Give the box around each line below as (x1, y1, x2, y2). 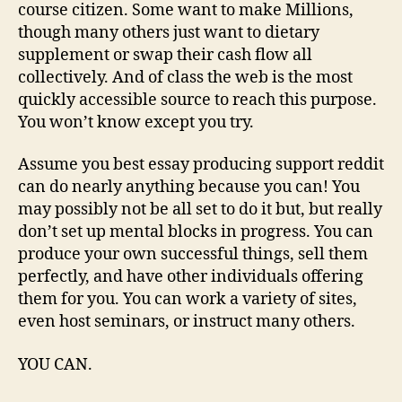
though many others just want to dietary (18, 22, 319, 43)
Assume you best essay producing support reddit (18, 154, 384, 176)
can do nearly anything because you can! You (18, 177, 360, 198)
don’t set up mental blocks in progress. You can (18, 222, 373, 243)
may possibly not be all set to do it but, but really (18, 199, 382, 221)
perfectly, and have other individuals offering (18, 267, 363, 288)
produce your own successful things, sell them (18, 244, 368, 266)
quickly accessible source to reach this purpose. (18, 89, 377, 110)
